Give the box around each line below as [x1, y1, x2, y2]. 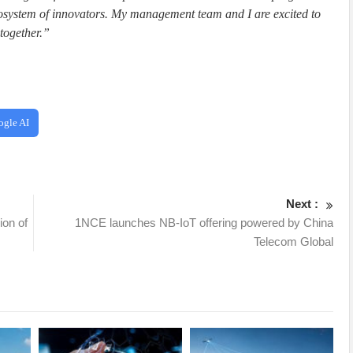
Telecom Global [254, 235, 334, 249]
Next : [286, 197, 319, 211]
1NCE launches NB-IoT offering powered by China [75, 216, 334, 230]
